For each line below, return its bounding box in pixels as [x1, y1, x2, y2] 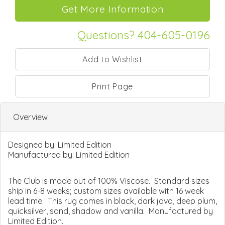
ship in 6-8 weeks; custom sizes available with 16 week [8, 185, 204, 196]
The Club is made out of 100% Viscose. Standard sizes [8, 175, 209, 186]
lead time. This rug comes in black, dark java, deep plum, [8, 195, 217, 206]
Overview [13, 111, 48, 122]
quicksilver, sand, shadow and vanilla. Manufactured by [8, 205, 213, 216]
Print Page [92, 81, 133, 91]
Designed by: [8, 139, 58, 150]
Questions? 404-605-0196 [77, 27, 210, 42]
